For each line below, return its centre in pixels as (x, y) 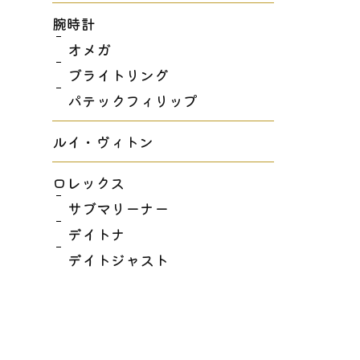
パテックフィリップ (133, 100)
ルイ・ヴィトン (102, 141)
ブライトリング (119, 75)
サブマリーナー (119, 208)
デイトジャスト (119, 260)
